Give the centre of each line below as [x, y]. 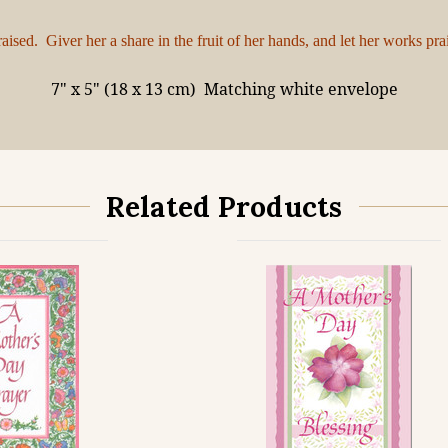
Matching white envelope [300, 89]
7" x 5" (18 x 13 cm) [123, 89]
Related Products [224, 207]
